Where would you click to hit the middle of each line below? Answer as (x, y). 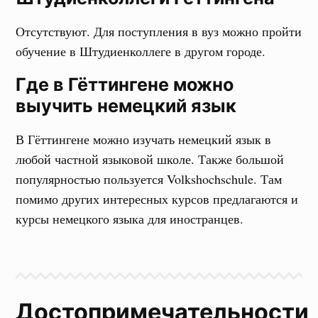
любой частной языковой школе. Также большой (150, 159)
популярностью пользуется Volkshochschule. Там (149, 179)
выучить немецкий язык (126, 106)
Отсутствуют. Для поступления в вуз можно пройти (159, 31)
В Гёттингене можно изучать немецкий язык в (144, 139)
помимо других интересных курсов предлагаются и (157, 199)
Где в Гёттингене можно (125, 84)
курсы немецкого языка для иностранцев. (130, 219)
